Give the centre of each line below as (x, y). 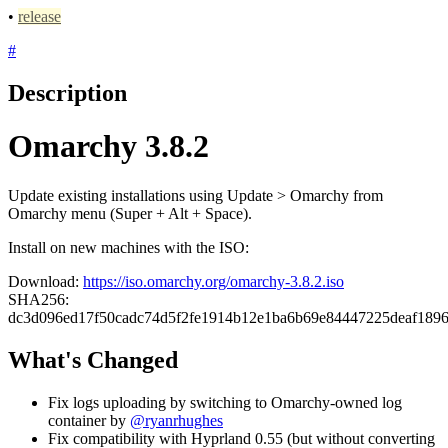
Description (67, 92)
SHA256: (38, 299)
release (39, 16)
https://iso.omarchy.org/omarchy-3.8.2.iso (213, 281)
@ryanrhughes (176, 420)
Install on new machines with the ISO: (128, 247)
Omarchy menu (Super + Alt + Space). (130, 213)
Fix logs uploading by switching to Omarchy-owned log (225, 402)
